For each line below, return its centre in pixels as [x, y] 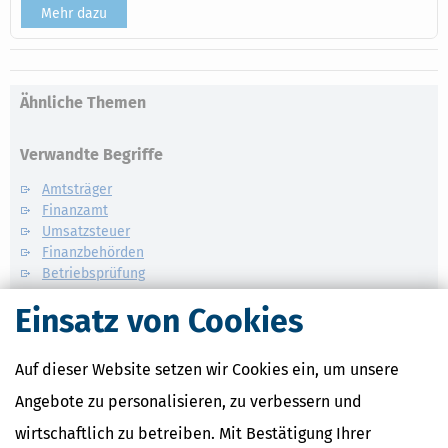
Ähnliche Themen [83, 102]
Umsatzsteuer [86, 231]
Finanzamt [75, 210]
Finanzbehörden [93, 252]
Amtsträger [77, 189]
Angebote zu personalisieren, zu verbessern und [188, 401]
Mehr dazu [74, 13]
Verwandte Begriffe [91, 154]
